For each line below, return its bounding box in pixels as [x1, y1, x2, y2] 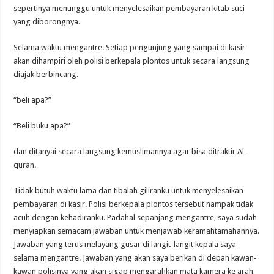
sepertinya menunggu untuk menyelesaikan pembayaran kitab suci [13, 3, 245, 13]
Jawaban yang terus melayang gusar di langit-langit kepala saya [13, 239, 237, 249]
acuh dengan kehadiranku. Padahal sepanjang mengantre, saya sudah [13, 212, 257, 222]
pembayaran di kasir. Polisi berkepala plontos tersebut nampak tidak [13, 199, 254, 209]
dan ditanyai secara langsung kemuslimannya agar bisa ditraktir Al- [13, 146, 248, 156]
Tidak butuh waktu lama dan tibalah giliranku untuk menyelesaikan [13, 185, 244, 195]
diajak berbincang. [13, 69, 79, 79]
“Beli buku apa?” [13, 120, 71, 130]
